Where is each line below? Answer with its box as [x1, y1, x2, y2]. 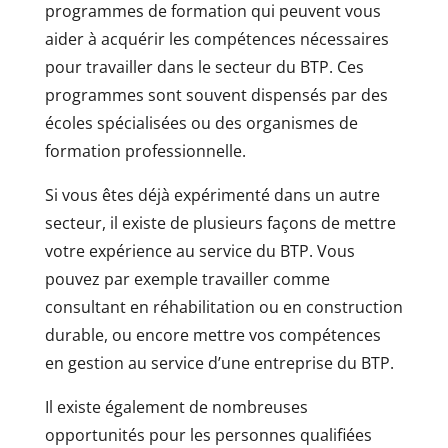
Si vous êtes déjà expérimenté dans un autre [44, 184, 380, 206]
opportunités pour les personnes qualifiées [44, 424, 372, 446]
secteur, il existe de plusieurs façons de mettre [44, 212, 396, 234]
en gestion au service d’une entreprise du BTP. [44, 352, 394, 374]
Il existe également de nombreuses [44, 396, 308, 418]
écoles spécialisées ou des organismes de [44, 112, 358, 134]
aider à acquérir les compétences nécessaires [44, 28, 389, 50]
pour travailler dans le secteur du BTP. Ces [44, 56, 364, 78]
